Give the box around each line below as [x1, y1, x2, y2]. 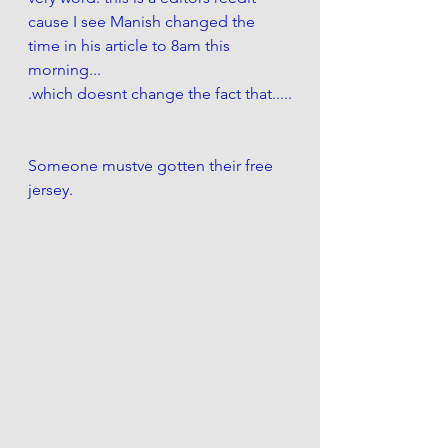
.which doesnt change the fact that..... [28, 83, 292, 103]
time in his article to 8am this [28, 35, 234, 55]
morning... [28, 59, 101, 79]
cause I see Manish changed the [28, 11, 259, 31]
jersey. [28, 179, 77, 199]
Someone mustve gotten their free [28, 155, 277, 175]
